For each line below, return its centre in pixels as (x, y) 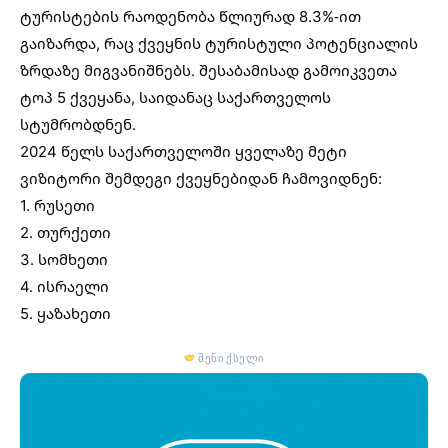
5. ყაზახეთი (65, 312)
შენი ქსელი (230, 357)
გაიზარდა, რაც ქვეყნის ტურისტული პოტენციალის (219, 42)
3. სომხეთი (64, 258)
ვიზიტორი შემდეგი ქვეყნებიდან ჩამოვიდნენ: (201, 177)
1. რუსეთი (57, 204)
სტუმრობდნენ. (78, 123)
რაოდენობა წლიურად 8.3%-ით (240, 15)
